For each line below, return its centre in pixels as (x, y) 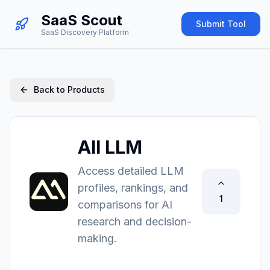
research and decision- (135, 221)
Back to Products (69, 89)
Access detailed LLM (131, 171)
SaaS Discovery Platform (85, 32)
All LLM (110, 147)
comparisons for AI (125, 205)
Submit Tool (221, 24)
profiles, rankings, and (133, 188)
